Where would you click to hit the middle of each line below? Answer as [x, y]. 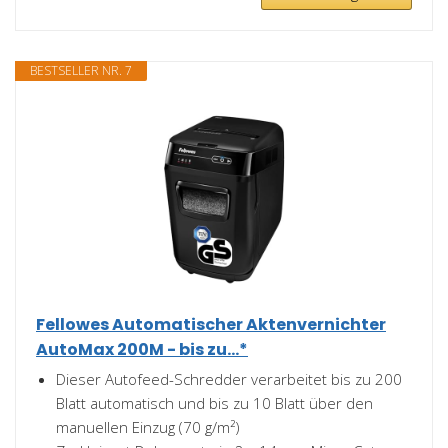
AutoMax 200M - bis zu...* [142, 349]
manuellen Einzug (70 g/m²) [148, 427]
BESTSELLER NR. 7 [81, 70]
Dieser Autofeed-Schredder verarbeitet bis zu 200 [229, 379]
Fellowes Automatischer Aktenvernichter [211, 324]
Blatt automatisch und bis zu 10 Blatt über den [214, 403]
